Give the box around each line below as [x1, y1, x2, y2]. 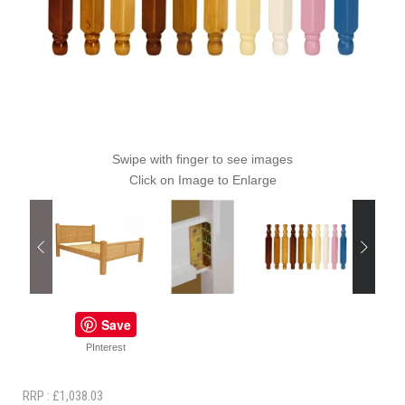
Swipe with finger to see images [112, 152, 293, 166]
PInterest [86, 342, 126, 353]
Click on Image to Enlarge [128, 173, 277, 187]
